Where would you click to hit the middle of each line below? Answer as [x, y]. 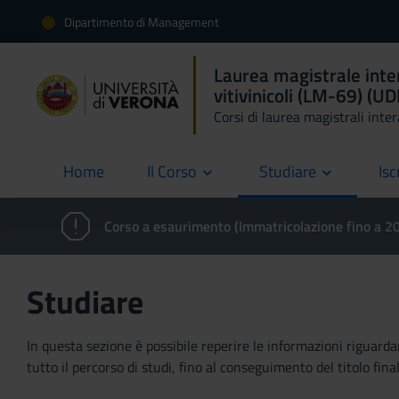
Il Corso [172, 171]
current [87, 182]
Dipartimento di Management [142, 21]
